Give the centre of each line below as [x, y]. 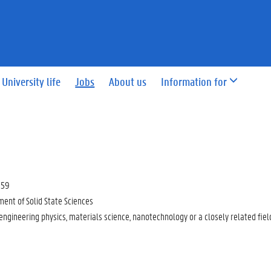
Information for [194, 81]
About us [128, 81]
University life [31, 81]
